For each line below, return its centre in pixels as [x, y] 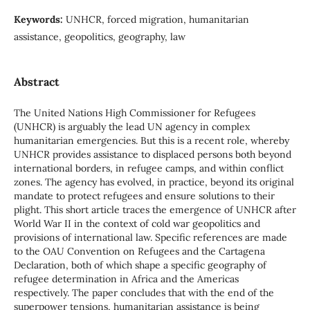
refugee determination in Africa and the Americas [126, 279]
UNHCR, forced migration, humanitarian [157, 19]
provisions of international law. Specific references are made [150, 237]
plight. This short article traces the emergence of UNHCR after [155, 209]
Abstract [36, 81]
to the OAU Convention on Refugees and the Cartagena [139, 251]
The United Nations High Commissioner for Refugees [134, 112]
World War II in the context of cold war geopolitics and [137, 223]
